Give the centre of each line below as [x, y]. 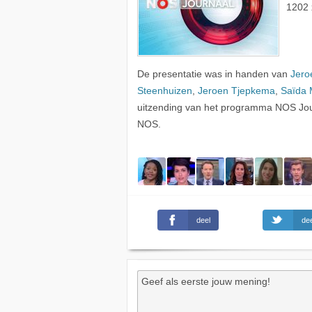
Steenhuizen [165, 91]
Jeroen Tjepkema [236, 91]
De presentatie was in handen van [214, 74]
